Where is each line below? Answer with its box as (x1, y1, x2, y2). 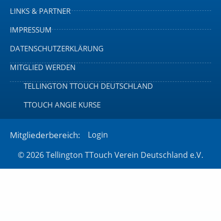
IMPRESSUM (10, 24, 52, 35)
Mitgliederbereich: (10, 129, 80, 141)
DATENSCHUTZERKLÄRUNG (10, 43, 104, 53)
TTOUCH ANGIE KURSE (23, 99, 101, 110)
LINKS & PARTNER (10, 5, 71, 16)
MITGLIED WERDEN (10, 62, 75, 72)
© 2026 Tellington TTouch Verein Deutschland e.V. (18, 149, 203, 160)
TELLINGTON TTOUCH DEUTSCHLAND (23, 80, 153, 91)
